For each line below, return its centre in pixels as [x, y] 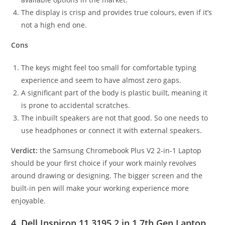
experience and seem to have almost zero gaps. [101, 80]
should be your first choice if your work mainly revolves [104, 163]
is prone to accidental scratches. [76, 105]
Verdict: [25, 151]
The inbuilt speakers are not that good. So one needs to [115, 118]
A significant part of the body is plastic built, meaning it [115, 93]
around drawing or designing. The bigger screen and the [107, 176]
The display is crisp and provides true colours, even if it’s [117, 13]
